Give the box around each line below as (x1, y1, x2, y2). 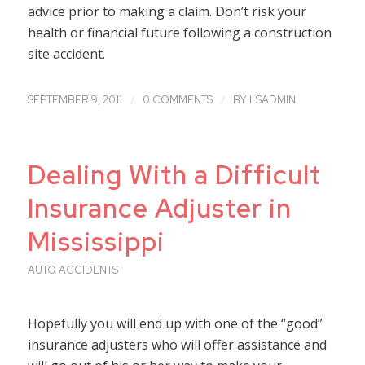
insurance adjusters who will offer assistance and (27, 335, 327, 354)
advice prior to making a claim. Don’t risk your (27, 2, 306, 20)
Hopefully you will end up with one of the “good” (27, 314, 323, 332)
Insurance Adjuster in (27, 191, 292, 226)
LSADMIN (248, 93, 296, 108)
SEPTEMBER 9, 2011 (27, 93, 122, 108)
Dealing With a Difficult (27, 157, 321, 193)
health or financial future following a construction (27, 23, 332, 42)
